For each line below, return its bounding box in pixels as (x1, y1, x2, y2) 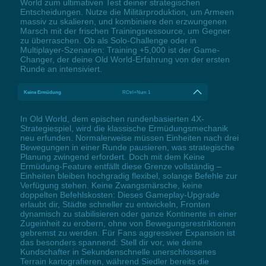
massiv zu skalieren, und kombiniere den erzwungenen (20, 17, 227, 27)
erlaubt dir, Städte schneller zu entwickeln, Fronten (20, 199, 210, 210)
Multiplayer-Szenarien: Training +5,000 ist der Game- (20, 45, 220, 55)
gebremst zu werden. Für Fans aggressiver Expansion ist (20, 228, 235, 238)
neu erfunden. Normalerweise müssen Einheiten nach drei (20, 133, 239, 143)
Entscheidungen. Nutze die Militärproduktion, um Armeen (20, 7, 234, 17)
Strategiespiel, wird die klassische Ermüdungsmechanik (20, 123, 228, 134)
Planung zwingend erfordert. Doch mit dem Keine (20, 152, 205, 162)
